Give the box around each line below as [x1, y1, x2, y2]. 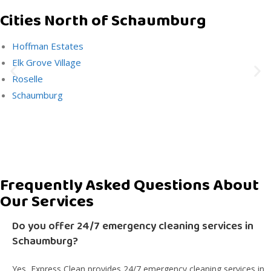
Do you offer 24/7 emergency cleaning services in [12, 218, 253, 235]
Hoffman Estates [12, 40, 83, 52]
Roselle [12, 73, 43, 85]
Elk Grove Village [12, 56, 81, 68]
